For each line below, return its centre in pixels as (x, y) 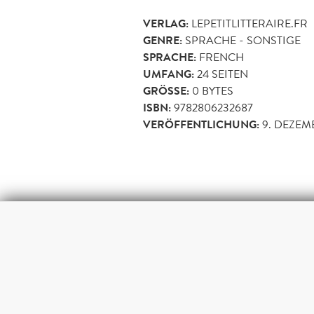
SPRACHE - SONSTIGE (243, 40)
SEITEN (228, 74)
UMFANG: (169, 74)
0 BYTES (211, 90)
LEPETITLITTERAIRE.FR (250, 23)
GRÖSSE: (165, 91)
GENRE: (163, 40)
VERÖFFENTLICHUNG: (201, 124)
